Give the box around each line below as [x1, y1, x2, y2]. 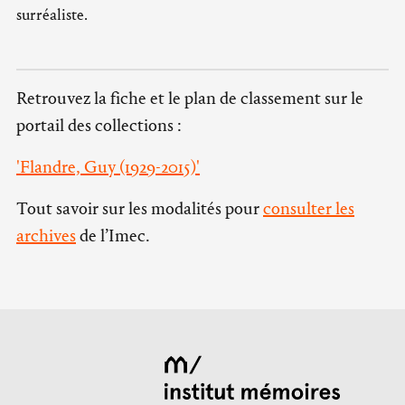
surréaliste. [16, 5, 88, 24]
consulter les [263, 198, 354, 219]
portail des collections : [16, 115, 182, 136]
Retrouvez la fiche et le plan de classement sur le [16, 88, 363, 108]
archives [16, 225, 76, 246]
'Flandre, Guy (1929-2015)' [16, 156, 200, 177]
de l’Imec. [76, 225, 150, 246]
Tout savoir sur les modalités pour [16, 198, 263, 219]
